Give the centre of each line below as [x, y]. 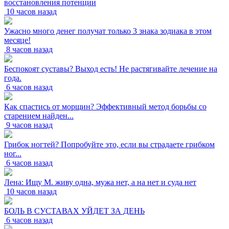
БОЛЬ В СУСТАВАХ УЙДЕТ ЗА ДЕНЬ [74, 211]
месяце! [17, 40]
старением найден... [39, 116]
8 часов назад [29, 50]
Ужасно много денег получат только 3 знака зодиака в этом [108, 31]
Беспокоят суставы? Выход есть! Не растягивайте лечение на [111, 69]
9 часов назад [29, 125]
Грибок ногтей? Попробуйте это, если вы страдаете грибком [109, 145]
